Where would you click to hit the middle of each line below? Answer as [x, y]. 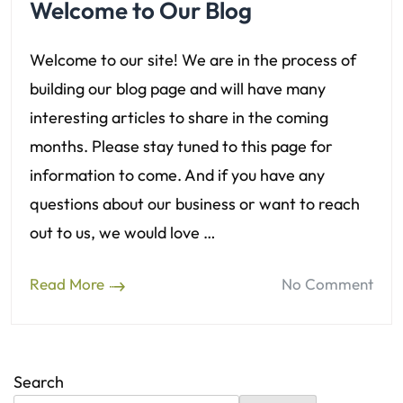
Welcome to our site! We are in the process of [193, 60]
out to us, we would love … [123, 233]
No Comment [327, 284]
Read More [67, 284]
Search [39, 381]
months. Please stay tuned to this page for [181, 147]
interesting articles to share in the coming [179, 118]
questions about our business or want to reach [195, 204]
